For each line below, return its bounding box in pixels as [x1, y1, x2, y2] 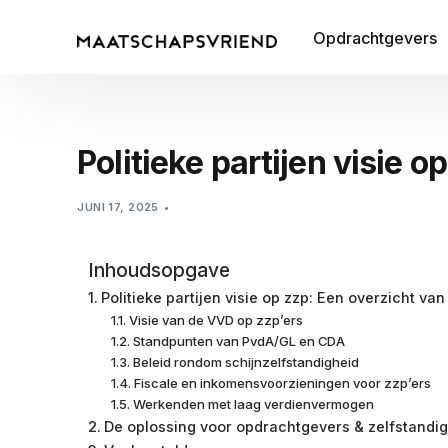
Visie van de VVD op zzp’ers [128, 311, 303, 328]
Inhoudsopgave [88, 257, 231, 282]
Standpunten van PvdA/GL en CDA [132, 332, 345, 349]
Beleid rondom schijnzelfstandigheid [132, 353, 359, 370]
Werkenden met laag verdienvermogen [132, 395, 374, 412]
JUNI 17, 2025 [77, 199, 159, 214]
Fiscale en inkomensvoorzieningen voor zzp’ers [133, 374, 431, 391]
